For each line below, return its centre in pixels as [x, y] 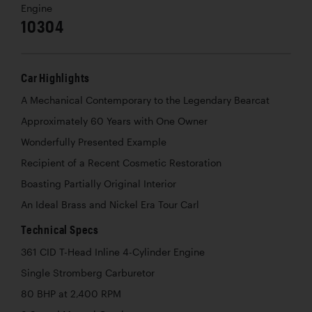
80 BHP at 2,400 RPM [71, 294]
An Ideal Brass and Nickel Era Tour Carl [110, 204]
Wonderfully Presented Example [94, 142]
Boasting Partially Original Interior [99, 184]
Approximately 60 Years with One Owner [114, 121]
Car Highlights [56, 77]
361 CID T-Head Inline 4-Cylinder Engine [113, 252]
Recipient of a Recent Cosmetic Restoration [121, 163]
